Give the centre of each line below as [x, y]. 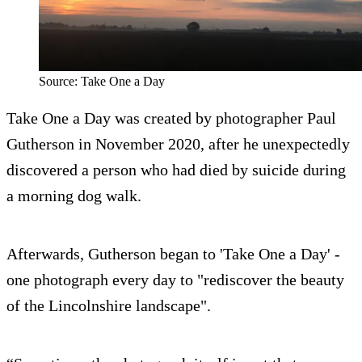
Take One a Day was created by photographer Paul [171, 118]
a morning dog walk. [74, 196]
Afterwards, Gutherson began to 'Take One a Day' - [173, 254]
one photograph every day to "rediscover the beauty [175, 280]
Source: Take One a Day [102, 82]
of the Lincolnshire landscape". [109, 306]
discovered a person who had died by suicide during [176, 170]
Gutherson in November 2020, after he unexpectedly [178, 144]
